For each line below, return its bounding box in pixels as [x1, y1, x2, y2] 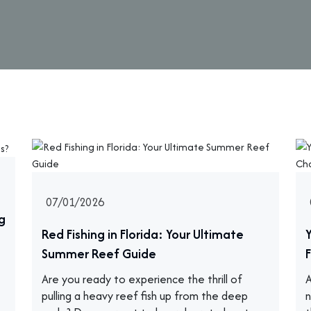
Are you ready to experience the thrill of [42, 271, 242, 287]
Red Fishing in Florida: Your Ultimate [42, 225, 244, 244]
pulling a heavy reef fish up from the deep [42, 287, 248, 304]
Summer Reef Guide [42, 244, 156, 263]
